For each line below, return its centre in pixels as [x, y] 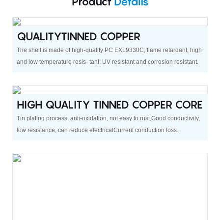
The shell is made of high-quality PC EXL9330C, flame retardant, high [109, 50]
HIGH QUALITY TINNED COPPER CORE [110, 104]
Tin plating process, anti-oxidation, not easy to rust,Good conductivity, [108, 119]
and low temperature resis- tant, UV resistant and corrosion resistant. [107, 62]
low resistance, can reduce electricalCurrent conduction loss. [97, 130]
